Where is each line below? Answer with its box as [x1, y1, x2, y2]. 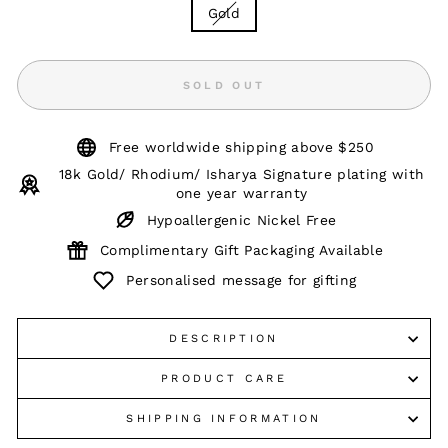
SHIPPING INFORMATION [126, 412, 322, 425]
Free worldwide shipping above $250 [109, 139, 374, 155]
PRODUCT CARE [161, 372, 287, 385]
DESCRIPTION [169, 332, 279, 345]
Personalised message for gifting [126, 272, 357, 288]
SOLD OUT [182, 78, 266, 92]
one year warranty [175, 185, 308, 201]
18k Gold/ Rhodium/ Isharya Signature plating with [58, 166, 425, 182]
